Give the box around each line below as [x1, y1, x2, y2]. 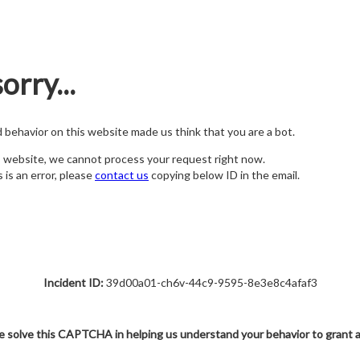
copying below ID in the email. [149, 168, 300, 182]
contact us [95, 168, 149, 182]
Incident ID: [43, 276, 104, 289]
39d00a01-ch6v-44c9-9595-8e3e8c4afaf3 [103, 276, 317, 289]
